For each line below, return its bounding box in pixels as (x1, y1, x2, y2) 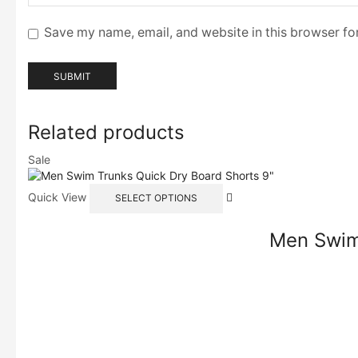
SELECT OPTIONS (114, 191, 197, 204)
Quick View (28, 189, 86, 204)
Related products (28, 121, 185, 145)
